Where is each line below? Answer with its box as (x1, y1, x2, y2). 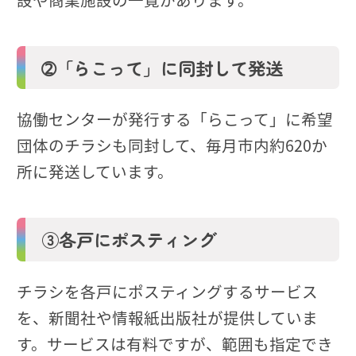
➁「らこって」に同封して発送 (41, 55, 283, 81)
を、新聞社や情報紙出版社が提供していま (17, 305, 318, 329)
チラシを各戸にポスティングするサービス (17, 279, 318, 303)
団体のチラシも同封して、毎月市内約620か (17, 133, 327, 157)
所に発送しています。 (17, 160, 173, 184)
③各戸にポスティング (41, 226, 216, 253)
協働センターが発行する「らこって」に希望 (17, 107, 333, 131)
